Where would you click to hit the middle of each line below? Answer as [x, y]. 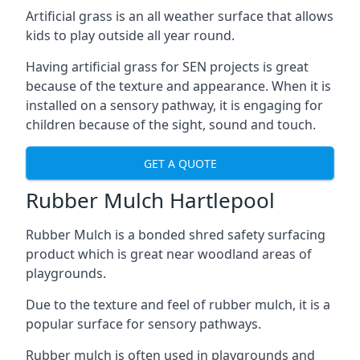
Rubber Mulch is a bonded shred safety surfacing [176, 235]
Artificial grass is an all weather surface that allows [180, 16]
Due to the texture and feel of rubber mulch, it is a [178, 305]
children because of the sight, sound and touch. [171, 125]
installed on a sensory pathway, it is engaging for [174, 105]
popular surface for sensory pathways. [143, 324]
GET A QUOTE [180, 163]
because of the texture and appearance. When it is [178, 86]
